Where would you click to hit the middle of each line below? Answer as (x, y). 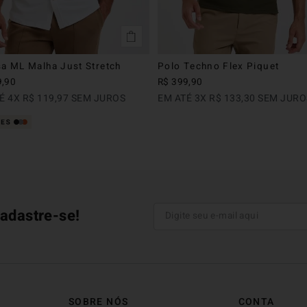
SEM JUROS (97, 98)
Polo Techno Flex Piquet (219, 66)
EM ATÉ (176, 98)
